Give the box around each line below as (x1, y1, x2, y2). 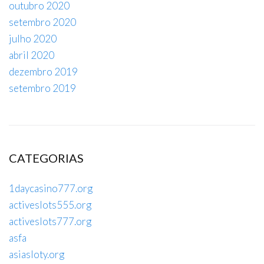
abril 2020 (9, 48, 54, 61)
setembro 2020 (9, 15, 76, 28)
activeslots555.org (9, 198, 91, 211)
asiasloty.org (9, 247, 64, 260)
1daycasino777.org (9, 181, 93, 194)
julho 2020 (9, 32, 57, 45)
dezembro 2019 (9, 65, 78, 78)
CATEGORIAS (9, 150, 84, 165)
